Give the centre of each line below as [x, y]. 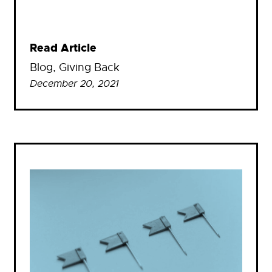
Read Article [63, 48]
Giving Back [89, 67]
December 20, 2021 [74, 83]
